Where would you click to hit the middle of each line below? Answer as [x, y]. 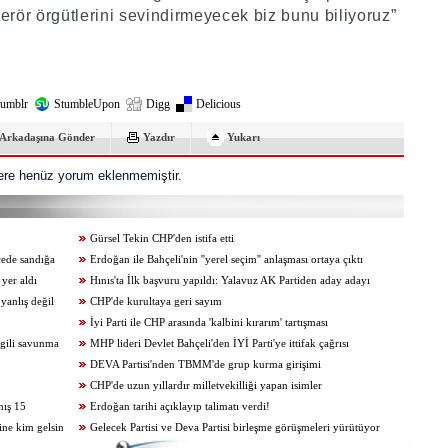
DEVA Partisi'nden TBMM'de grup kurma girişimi [205, 364]
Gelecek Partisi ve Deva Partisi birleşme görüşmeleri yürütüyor [235, 427]
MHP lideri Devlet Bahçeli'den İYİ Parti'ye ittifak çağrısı [219, 343]
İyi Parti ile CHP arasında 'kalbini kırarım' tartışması [209, 322]
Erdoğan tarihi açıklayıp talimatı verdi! [180, 406]
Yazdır [159, 137]
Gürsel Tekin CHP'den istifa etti [162, 238]
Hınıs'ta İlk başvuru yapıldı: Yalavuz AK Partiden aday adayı [230, 280]
